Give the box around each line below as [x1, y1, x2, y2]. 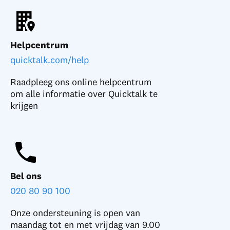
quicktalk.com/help [10, 54, 89, 66]
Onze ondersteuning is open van [10, 207, 140, 219]
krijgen [10, 100, 38, 112]
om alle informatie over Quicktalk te [10, 88, 158, 100]
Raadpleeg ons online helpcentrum [10, 76, 151, 88]
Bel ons [10, 170, 42, 182]
